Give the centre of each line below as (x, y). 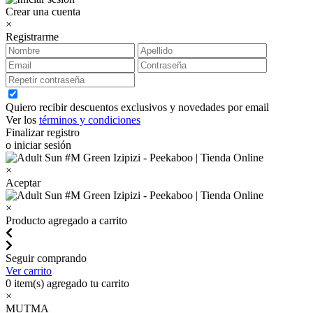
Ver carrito (29, 271)
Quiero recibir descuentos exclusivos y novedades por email (137, 107)
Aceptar (23, 183)
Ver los (22, 120)
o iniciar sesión (38, 145)
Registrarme (32, 37)
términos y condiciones (90, 120)
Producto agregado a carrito (66, 220)
